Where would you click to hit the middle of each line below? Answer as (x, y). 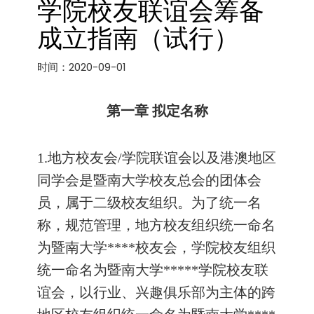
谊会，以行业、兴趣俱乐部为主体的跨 (156, 292)
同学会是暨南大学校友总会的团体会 (149, 180)
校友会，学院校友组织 (205, 247)
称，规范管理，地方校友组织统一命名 (156, 225)
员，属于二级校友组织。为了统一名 (149, 203)
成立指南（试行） (138, 38)
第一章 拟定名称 (157, 111)
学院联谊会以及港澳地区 (199, 158)
